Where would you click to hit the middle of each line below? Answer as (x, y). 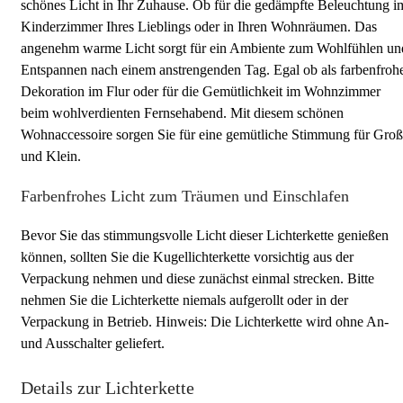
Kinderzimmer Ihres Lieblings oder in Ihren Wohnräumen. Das (199, 27)
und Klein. (51, 156)
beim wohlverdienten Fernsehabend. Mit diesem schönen (182, 113)
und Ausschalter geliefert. (93, 343)
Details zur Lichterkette (107, 388)
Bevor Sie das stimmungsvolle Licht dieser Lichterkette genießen (205, 235)
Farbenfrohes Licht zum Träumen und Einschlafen (185, 196)
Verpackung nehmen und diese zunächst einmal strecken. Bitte (197, 278)
